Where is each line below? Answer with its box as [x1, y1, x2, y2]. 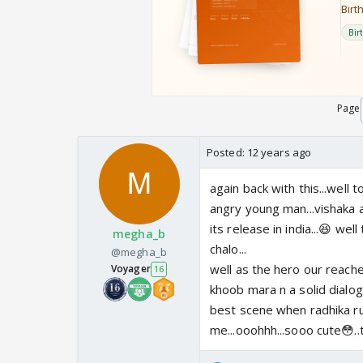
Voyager [111, 262, 151, 276]
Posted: [207, 145, 247, 160]
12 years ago [246, 145, 312, 160]
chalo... [210, 241, 246, 258]
